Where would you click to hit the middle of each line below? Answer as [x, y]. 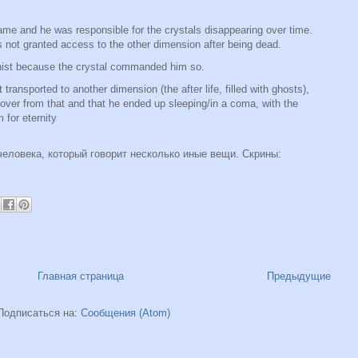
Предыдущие [299, 276]
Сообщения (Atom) [125, 313]
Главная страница [81, 276]
